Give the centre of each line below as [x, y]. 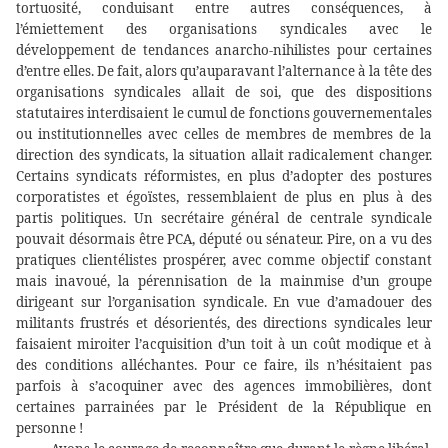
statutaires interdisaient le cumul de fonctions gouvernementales [224, 113]
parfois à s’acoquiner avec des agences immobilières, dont [224, 386]
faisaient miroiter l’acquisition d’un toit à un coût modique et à [224, 344]
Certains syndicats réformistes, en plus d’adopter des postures [224, 176]
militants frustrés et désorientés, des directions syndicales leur [224, 323]
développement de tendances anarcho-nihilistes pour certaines [224, 50]
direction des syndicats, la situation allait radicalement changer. [224, 155]
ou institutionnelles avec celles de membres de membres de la [224, 134]
